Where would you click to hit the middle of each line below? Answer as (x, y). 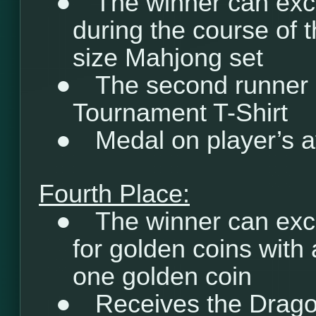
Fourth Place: (114, 194)
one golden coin (162, 276)
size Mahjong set (168, 58)
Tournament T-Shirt (180, 113)
